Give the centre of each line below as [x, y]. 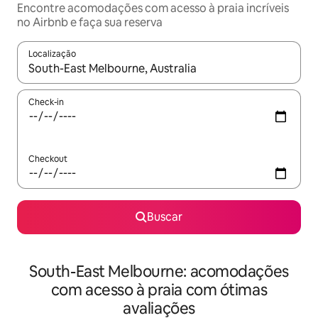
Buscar [165, 217]
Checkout [48, 159]
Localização [52, 54]
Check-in [46, 102]
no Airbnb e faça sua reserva [90, 22]
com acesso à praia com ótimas [159, 290]
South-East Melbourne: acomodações [159, 272]
